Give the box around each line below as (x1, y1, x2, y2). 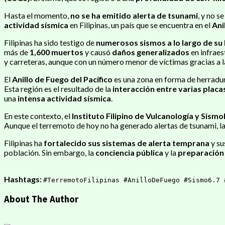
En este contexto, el (4, 110, 72, 121)
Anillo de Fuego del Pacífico (12, 74, 113, 84)
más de (4, 47, 30, 57)
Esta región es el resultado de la (4, 83, 113, 93)
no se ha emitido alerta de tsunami (70, 10, 198, 20)
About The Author (4, 193, 78, 205)
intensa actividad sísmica (18, 93, 111, 103)
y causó (83, 47, 112, 57)
